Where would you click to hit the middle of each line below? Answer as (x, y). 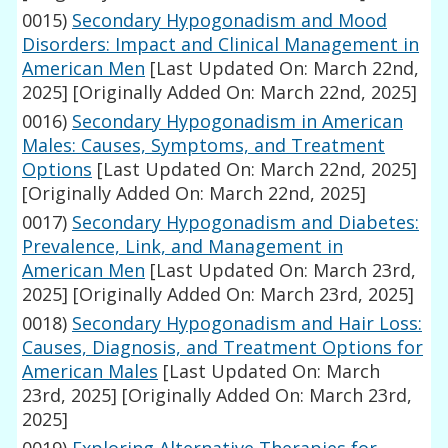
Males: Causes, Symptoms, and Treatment (204, 145)
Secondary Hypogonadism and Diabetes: (246, 222)
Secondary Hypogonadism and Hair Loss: (247, 323)
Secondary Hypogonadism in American (238, 121)
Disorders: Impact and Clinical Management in (221, 44)
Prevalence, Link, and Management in (183, 246)
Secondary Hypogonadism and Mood (230, 20)
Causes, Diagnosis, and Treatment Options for (223, 347)
